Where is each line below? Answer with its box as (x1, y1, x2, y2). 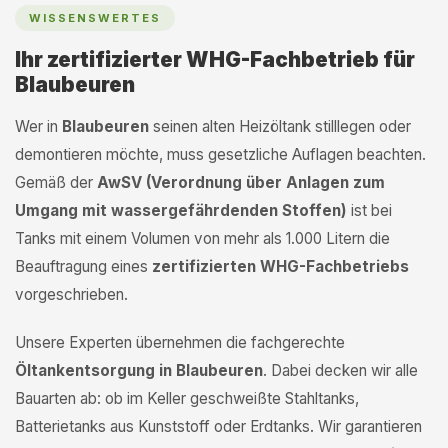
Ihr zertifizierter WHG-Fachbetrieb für (15, 47, 415, 72)
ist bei (347, 201, 392, 220)
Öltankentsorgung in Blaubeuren (15, 361, 263, 380)
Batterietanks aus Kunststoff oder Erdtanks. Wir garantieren (15, 417, 422, 436)
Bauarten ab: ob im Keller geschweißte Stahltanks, (15, 389, 359, 408)
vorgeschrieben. (15, 285, 128, 304)
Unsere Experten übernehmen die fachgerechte (15, 333, 345, 352)
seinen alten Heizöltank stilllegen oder (149, 117, 411, 136)
